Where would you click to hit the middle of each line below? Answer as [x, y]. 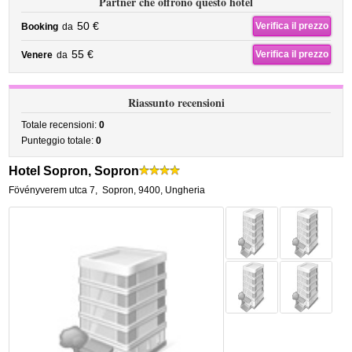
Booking [40, 27]
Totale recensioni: [60, 125]
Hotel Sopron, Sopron [74, 171]
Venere [37, 55]
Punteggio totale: [59, 141]
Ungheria [185, 190]
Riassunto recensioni [176, 103]
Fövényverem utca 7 [52, 190]
